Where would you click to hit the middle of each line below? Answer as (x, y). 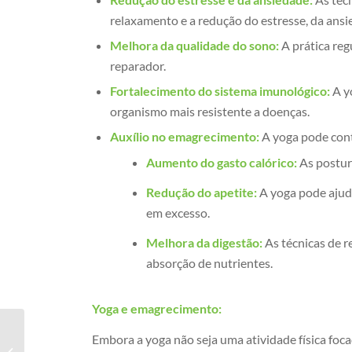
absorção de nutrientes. (210, 262)
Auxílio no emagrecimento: (185, 136)
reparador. (138, 65)
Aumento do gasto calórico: (222, 162)
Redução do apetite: (202, 192)
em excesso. (178, 212)
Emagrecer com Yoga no (82, 343)
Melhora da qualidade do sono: (195, 45)
